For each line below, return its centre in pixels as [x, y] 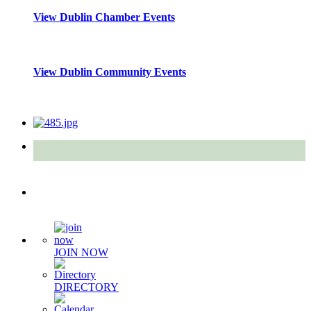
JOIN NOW [81, 252]
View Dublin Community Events [110, 72]
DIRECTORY [86, 287]
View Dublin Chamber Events [104, 17]
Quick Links [76, 191]
